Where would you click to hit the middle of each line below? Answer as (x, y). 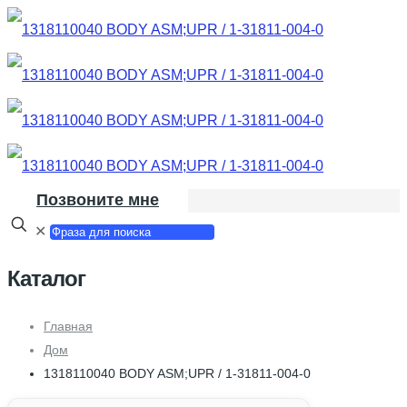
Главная (68, 326)
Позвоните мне (98, 200)
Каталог (46, 278)
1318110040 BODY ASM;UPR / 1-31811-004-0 (177, 373)
